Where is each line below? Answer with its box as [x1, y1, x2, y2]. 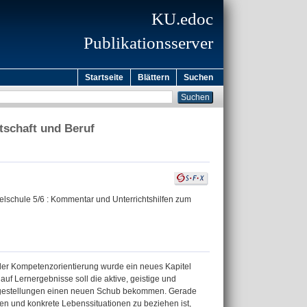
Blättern [138, 73, 169, 82]
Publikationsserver [84, 34, 213, 52]
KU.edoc [151, 10, 213, 28]
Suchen [184, 73, 213, 82]
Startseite [85, 73, 123, 82]
